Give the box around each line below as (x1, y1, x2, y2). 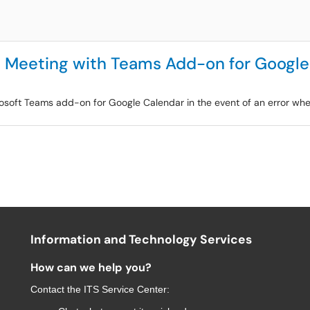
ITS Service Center (84, 284, 167, 295)
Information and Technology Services (30, 232, 252, 247)
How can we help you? (30, 260, 152, 275)
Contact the (30, 284, 84, 295)
